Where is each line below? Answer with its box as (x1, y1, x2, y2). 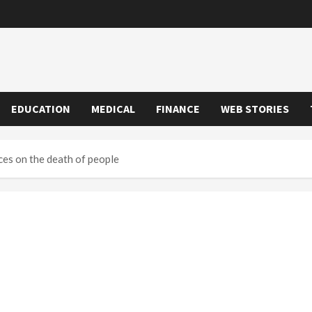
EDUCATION (11, 102, 70, 116)
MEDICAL (91, 102, 135, 116)
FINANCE (156, 102, 200, 116)
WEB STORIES (221, 102, 289, 116)
